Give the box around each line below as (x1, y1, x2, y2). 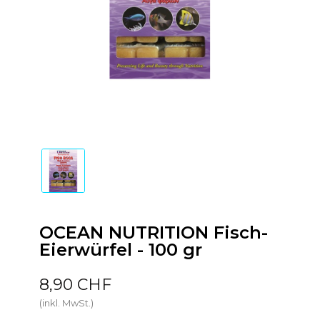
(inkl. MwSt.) (39, 296, 94, 309)
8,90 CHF (39, 274, 111, 294)
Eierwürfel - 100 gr (39, 239, 202, 260)
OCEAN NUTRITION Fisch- (39, 221, 268, 243)
